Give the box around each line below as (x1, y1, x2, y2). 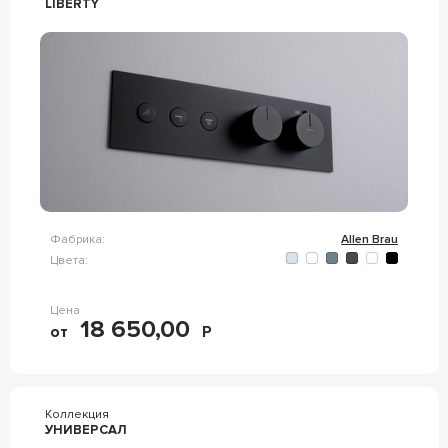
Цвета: (49, 252, 88, 268)
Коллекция (44, 407, 109, 422)
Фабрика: (49, 232, 105, 247)
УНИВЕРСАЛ (44, 422, 127, 438)
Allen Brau (341, 232, 399, 247)
